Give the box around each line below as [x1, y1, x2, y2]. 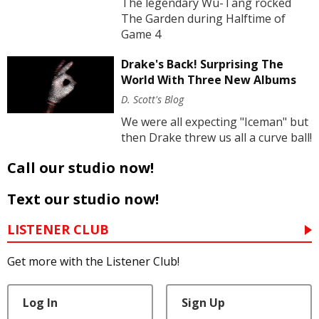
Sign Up [181, 294, 225, 310]
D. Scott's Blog [120, 93, 184, 107]
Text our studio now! [7, 189, 159, 209]
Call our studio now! [7, 158, 154, 178]
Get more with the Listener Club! [7, 253, 179, 269]
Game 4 [120, 26, 161, 43]
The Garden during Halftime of [120, 11, 286, 27]
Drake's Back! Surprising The [120, 56, 283, 73]
